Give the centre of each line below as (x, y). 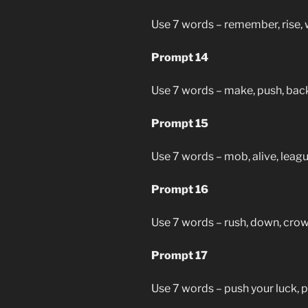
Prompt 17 (179, 255)
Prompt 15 (180, 123)
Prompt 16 (180, 189)
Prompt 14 (180, 57)
